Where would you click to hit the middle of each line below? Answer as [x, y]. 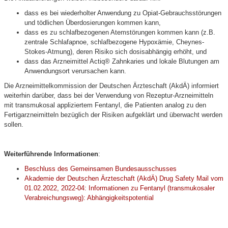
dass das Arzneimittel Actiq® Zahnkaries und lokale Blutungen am [122, 61]
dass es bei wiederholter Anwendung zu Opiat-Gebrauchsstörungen [123, 13]
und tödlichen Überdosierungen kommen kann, [93, 23]
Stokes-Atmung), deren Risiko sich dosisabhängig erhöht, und [116, 52]
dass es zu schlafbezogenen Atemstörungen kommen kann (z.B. [120, 32]
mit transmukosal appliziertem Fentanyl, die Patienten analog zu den [105, 105]
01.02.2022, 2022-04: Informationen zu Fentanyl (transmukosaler [120, 188]
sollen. [14, 124]
